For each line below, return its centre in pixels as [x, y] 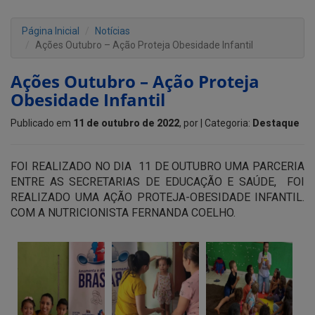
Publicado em [42, 123]
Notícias [112, 31]
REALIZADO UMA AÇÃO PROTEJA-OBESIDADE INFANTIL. [157, 197]
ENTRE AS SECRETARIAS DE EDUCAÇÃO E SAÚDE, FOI [157, 182]
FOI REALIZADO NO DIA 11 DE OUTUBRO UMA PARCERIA [157, 166]
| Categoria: [226, 123]
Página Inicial [51, 31]
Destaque [276, 123]
